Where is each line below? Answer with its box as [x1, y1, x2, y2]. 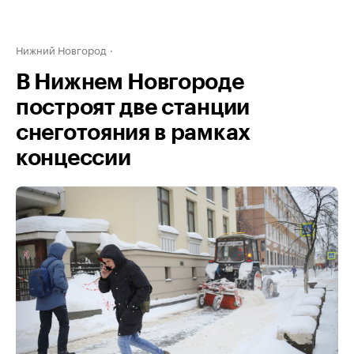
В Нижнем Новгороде [16, 71, 244, 93]
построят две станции [16, 96, 250, 119]
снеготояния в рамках [16, 122, 250, 144]
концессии [16, 147, 131, 169]
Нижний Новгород [16, 41, 107, 57]
